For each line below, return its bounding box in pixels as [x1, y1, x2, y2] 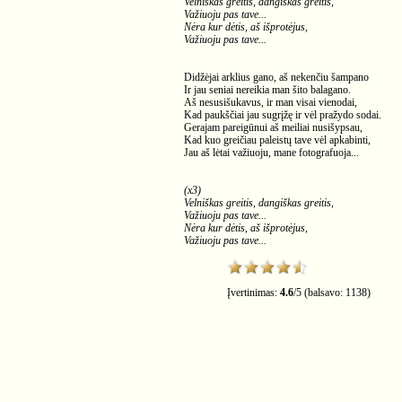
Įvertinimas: [227, 286, 280, 299]
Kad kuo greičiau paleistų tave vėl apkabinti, [184, 134, 371, 146]
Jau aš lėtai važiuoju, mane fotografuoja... [184, 146, 359, 159]
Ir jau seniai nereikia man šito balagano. [184, 83, 351, 96]
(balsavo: [301, 286, 345, 299]
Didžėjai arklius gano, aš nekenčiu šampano [184, 71, 369, 83]
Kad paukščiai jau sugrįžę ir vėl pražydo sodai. [184, 109, 381, 121]
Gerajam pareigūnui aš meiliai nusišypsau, [184, 121, 363, 134]
